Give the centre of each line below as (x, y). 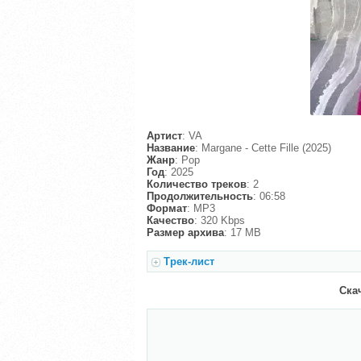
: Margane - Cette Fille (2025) (263, 147)
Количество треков (197, 184)
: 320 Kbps (220, 220)
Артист (164, 135)
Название (171, 147)
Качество (170, 220)
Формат (167, 208)
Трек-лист (189, 261)
